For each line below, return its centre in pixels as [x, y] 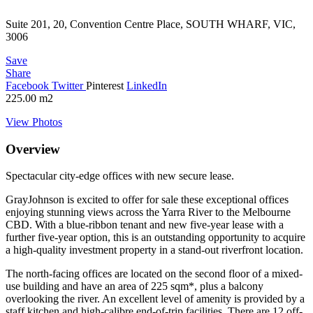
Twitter [69, 85]
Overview [33, 149]
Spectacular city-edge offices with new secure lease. [120, 176]
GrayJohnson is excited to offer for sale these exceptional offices [147, 200]
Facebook [29, 85]
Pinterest [106, 85]
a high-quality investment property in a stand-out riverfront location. [154, 250]
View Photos [34, 122]
